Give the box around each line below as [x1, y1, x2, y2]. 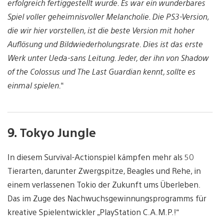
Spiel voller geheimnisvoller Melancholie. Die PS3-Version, [7, 11, 209, 22]
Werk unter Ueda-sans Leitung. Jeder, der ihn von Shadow [7, 53, 209, 63]
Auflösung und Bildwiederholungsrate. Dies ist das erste [7, 39, 203, 50]
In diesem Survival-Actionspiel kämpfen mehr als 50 [7, 152, 194, 163]
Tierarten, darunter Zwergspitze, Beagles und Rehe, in [7, 165, 201, 176]
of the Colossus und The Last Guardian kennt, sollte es [7, 66, 195, 77]
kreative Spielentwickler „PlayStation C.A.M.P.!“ [7, 207, 179, 218]
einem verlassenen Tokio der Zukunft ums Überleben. [7, 179, 200, 190]
